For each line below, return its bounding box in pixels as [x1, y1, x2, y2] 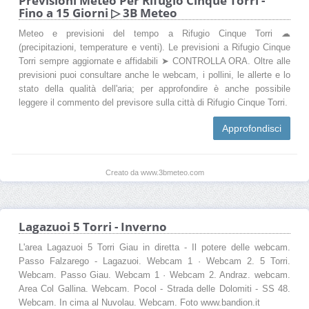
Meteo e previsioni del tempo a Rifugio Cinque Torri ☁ [19, 28, 290, 39]
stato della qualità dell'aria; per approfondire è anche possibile [19, 83, 290, 94]
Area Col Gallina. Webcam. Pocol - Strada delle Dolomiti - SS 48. [19, 283, 290, 294]
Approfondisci [222, 122, 281, 134]
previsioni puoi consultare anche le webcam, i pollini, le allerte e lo [19, 70, 290, 80]
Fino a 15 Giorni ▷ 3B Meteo [19, 4, 177, 21]
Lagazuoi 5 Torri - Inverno [19, 218, 167, 235]
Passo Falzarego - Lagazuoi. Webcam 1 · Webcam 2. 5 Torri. [19, 256, 290, 266]
